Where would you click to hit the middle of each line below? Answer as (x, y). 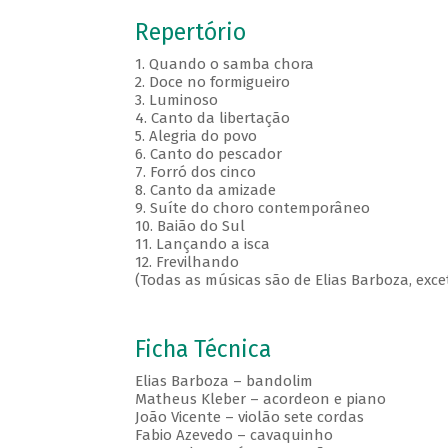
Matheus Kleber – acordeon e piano (260, 399)
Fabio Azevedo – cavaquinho (233, 435)
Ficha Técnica (202, 350)
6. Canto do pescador (210, 154)
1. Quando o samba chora (226, 64)
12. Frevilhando (188, 262)
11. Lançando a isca (204, 244)
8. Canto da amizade (207, 190)
